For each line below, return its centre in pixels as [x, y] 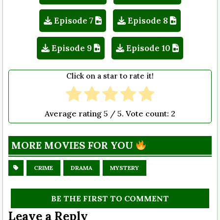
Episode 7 [74, 21]
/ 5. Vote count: [139, 113]
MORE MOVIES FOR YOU [73, 145]
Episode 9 [72, 48]
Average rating [74, 113]
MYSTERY [124, 168]
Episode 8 [148, 21]
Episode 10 [148, 48]
